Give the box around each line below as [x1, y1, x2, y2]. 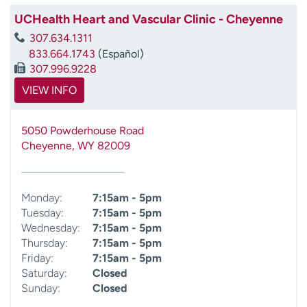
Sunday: [21, 282, 60, 295]
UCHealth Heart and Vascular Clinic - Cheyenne [14, 11, 283, 27]
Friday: [21, 251, 53, 265]
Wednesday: [21, 221, 80, 235]
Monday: [21, 191, 62, 205]
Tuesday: [21, 206, 64, 220]
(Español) [95, 47, 144, 61]
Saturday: [21, 267, 67, 280]
